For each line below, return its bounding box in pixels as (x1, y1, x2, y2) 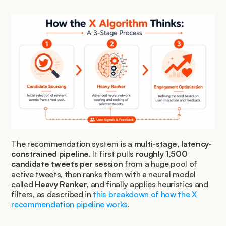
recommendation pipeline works (11, 199, 128, 209)
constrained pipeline (11, 148, 89, 159)
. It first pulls (89, 148, 136, 159)
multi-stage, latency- (134, 138, 212, 149)
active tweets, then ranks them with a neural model (11, 168, 196, 179)
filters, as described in (11, 189, 93, 199)
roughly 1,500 (135, 148, 188, 159)
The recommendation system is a (11, 138, 134, 149)
